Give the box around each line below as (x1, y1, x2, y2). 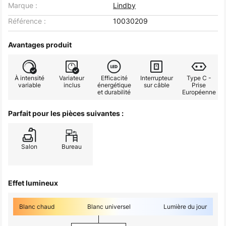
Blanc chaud (19, 202, 54, 211)
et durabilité (97, 88, 131, 96)
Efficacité (100, 74, 128, 82)
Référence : (8, 16, 46, 26)
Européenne (182, 88, 216, 96)
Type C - (186, 74, 211, 82)
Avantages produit (8, 40, 72, 49)
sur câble (143, 81, 169, 89)
